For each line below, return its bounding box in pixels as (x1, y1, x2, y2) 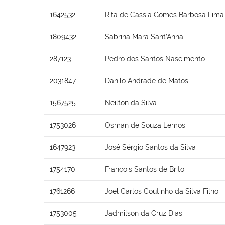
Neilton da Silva (105, 98, 157, 107)
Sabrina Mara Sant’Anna (105, 32, 183, 41)
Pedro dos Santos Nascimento (105, 54, 205, 63)
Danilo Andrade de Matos (105, 76, 188, 85)
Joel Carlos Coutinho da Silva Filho (105, 187, 218, 195)
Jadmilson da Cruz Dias (105, 209, 182, 217)
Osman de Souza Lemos (105, 121, 185, 129)
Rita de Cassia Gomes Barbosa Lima (105, 10, 224, 19)
